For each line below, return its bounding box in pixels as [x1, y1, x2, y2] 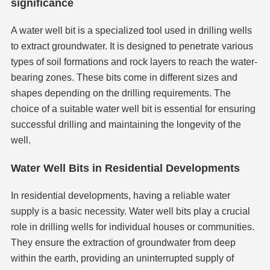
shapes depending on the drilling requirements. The [10, 88, 231, 99]
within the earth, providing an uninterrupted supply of [10, 253, 234, 264]
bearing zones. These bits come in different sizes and [10, 72, 237, 83]
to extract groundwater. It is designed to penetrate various [10, 41, 253, 52]
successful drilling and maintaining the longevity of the [10, 119, 241, 130]
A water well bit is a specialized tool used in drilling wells [10, 25, 252, 36]
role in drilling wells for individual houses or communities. [10, 222, 254, 233]
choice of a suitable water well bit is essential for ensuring [10, 104, 256, 115]
